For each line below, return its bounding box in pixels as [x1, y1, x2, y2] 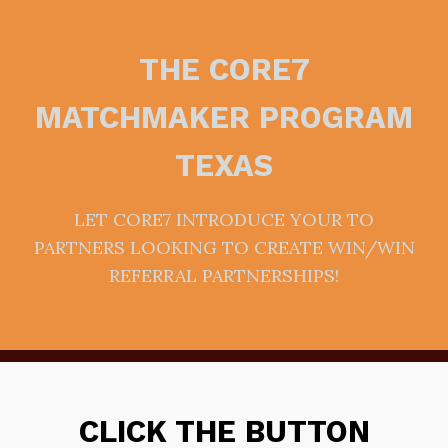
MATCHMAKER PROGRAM [35, 100, 413, 135]
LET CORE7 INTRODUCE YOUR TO [74, 208, 374, 231]
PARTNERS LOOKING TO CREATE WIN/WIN [33, 236, 415, 259]
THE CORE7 [138, 52, 310, 87]
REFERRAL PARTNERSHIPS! [109, 264, 339, 287]
